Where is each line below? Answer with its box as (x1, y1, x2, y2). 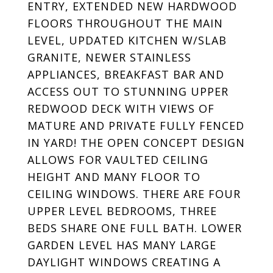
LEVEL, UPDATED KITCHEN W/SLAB (27, 33, 227, 48)
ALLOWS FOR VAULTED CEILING (27, 152, 208, 167)
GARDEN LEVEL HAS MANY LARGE (27, 238, 216, 252)
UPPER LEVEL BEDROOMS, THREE (27, 204, 217, 218)
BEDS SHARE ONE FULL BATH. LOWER (27, 221, 242, 235)
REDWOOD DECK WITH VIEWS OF (27, 101, 214, 116)
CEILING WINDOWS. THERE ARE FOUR (27, 186, 241, 201)
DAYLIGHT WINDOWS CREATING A (27, 255, 221, 269)
